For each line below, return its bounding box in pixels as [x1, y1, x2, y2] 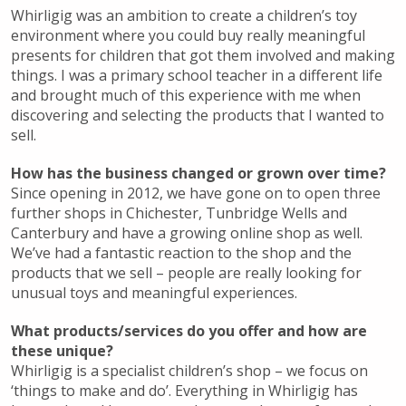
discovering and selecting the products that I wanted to [10, 105, 384, 126]
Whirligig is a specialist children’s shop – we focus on [10, 361, 368, 382]
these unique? [10, 341, 113, 362]
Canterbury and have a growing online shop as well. [10, 223, 362, 244]
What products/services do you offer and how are [10, 321, 367, 342]
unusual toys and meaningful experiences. [10, 283, 297, 304]
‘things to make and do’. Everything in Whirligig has [10, 381, 358, 401]
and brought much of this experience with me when [10, 85, 361, 106]
